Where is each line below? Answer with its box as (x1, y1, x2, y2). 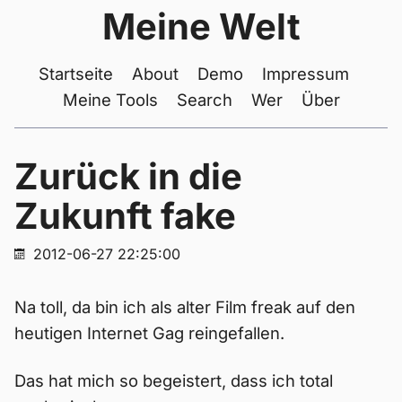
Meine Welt (101, 4, 301, 48)
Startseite (39, 64, 113, 83)
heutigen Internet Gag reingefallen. (14, 323, 284, 343)
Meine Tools (62, 90, 158, 109)
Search (176, 90, 232, 109)
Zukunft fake (14, 194, 236, 238)
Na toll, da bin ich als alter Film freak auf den (14, 297, 355, 317)
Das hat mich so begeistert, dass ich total (14, 371, 333, 390)
